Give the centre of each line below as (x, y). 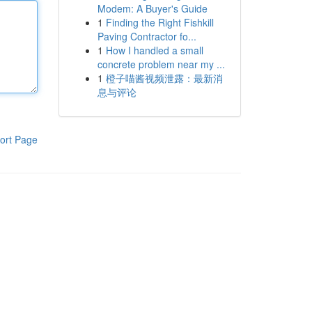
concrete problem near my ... (161, 64)
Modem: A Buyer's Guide (152, 8)
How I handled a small (154, 50)
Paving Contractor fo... (147, 36)
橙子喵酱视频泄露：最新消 (164, 78)
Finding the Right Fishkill (159, 22)
